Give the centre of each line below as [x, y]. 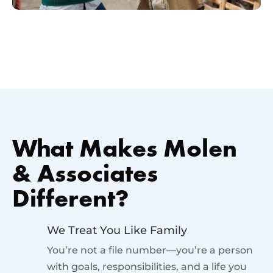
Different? [70, 200]
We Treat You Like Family [117, 230]
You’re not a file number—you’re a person [150, 250]
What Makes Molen [125, 150]
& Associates [85, 175]
